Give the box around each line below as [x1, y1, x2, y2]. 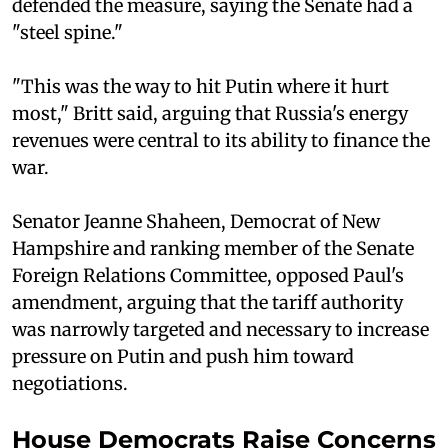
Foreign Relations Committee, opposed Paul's [12, 264, 404, 288]
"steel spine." [12, 21, 123, 45]
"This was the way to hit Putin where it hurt [12, 75, 389, 99]
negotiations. [12, 372, 128, 396]
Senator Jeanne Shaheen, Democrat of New [12, 210, 380, 234]
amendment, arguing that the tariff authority [12, 291, 403, 315]
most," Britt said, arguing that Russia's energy [12, 102, 408, 126]
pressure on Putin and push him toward [12, 345, 354, 369]
